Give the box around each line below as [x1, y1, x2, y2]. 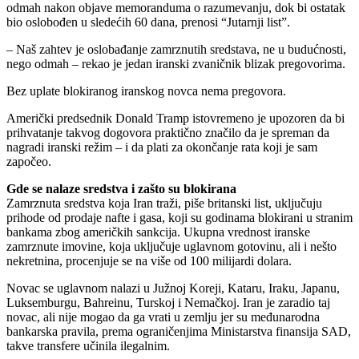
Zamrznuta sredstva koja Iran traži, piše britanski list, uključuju [6, 196, 322, 210]
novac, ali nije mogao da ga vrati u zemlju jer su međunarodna [6, 309, 320, 324]
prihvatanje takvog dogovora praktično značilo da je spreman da [6, 125, 329, 139]
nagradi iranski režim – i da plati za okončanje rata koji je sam [6, 139, 317, 154]
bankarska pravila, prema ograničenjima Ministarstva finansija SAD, [6, 324, 351, 338]
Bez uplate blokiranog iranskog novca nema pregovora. [6, 83, 286, 98]
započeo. [6, 154, 51, 168]
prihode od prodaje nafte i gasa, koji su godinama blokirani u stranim [6, 210, 353, 224]
